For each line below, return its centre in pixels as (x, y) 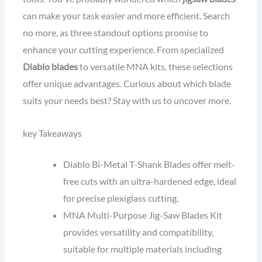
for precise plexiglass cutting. (121, 198)
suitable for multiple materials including (143, 249)
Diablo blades (50, 67)
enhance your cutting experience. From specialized (123, 50)
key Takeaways (52, 133)
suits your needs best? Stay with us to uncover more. (127, 101)
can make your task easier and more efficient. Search (126, 16)
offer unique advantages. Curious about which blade (127, 84)
